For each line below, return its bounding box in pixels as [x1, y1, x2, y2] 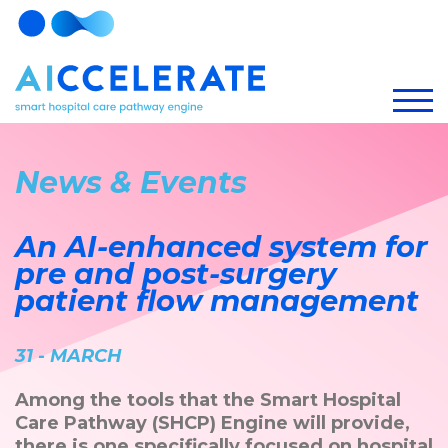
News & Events [15, 163, 247, 201]
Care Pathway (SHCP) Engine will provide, [15, 411, 410, 434]
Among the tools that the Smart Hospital [15, 388, 401, 411]
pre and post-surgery [15, 255, 336, 291]
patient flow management [15, 282, 419, 318]
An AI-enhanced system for [15, 228, 428, 264]
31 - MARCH [15, 344, 122, 367]
